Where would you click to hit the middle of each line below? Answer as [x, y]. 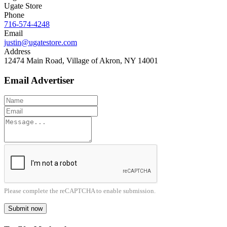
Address [17, 51]
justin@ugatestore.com [41, 42]
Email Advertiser [39, 80]
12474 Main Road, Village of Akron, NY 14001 [81, 60]
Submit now [25, 209]
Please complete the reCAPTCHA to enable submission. [80, 191]
